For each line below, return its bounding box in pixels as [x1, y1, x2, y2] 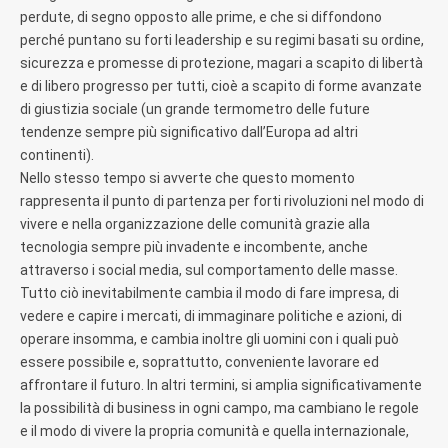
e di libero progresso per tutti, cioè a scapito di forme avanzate [20, 77, 422, 94]
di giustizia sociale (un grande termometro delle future [20, 100, 370, 117]
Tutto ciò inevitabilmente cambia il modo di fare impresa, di [20, 284, 399, 301]
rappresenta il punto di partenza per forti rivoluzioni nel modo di [20, 192, 424, 209]
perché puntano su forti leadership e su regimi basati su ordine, [20, 31, 424, 48]
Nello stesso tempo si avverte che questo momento [20, 169, 355, 186]
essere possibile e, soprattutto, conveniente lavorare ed [20, 353, 379, 370]
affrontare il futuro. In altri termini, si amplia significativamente [20, 376, 422, 393]
